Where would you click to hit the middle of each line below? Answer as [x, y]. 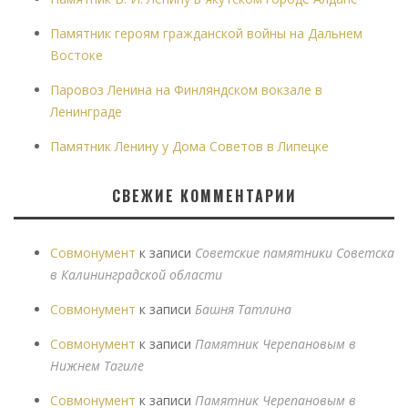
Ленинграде [86, 111]
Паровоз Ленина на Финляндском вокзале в [186, 89]
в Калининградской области [136, 274]
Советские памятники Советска [295, 252]
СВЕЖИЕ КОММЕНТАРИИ [204, 195]
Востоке [76, 55]
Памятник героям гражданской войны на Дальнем [206, 33]
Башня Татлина [243, 309]
